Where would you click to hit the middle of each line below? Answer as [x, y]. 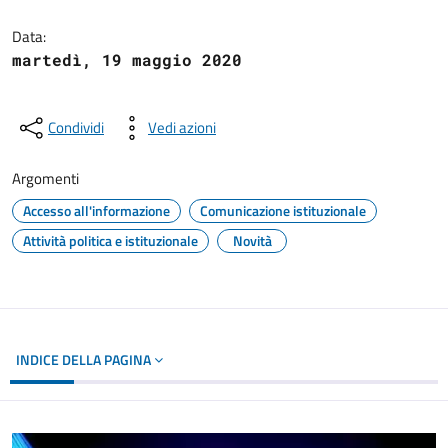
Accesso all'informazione [96, 210]
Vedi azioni [182, 127]
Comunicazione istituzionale [283, 210]
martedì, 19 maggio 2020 [127, 59]
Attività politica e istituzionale [110, 240]
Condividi [76, 127]
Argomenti [45, 178]
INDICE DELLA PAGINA [85, 359]
